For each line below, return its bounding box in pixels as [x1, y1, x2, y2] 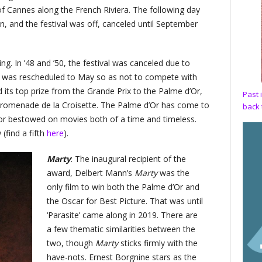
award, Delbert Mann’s [47, 167, 135, 178]
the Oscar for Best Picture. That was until [47, 195, 204, 206]
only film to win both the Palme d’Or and [47, 181, 200, 192]
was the [157, 167, 190, 178]
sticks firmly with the [118, 237, 198, 249]
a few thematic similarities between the [47, 223, 196, 235]
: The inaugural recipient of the [71, 153, 187, 164]
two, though [47, 237, 96, 249]
